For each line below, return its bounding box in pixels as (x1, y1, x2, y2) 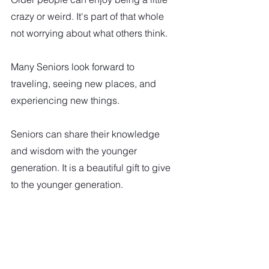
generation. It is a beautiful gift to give (11, 162, 173, 174)
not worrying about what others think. (11, 27, 168, 40)
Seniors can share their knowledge (11, 128, 162, 141)
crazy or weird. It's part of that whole (11, 10, 166, 23)
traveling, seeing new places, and (11, 77, 159, 90)
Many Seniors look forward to (11, 61, 137, 73)
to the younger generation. (11, 178, 125, 191)
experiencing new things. (11, 94, 122, 107)
